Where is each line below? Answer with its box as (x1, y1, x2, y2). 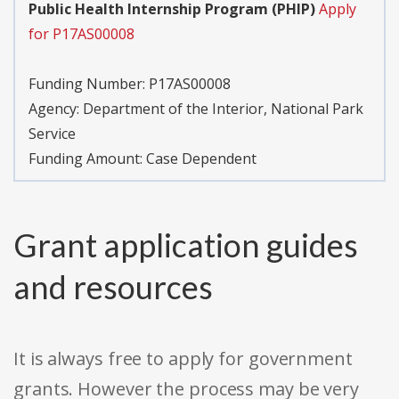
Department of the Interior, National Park (83, 99, 363, 119)
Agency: (28, 99, 83, 119)
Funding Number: (28, 74, 149, 94)
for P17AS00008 (28, 24, 134, 45)
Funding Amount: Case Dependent (28, 149, 256, 169)
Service (28, 124, 76, 144)
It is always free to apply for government (13, 346, 353, 371)
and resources (13, 267, 213, 307)
